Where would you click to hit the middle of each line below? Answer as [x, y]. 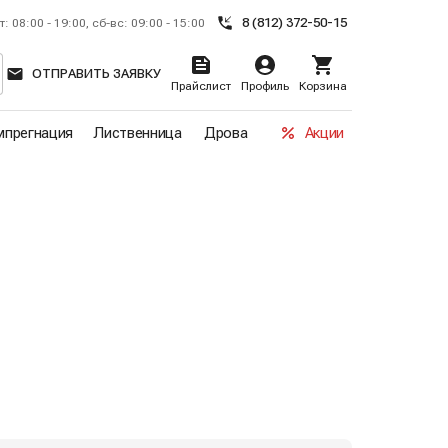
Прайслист [201, 85]
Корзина [323, 85]
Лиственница [137, 132]
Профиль [265, 85]
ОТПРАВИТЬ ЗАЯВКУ [96, 74]
